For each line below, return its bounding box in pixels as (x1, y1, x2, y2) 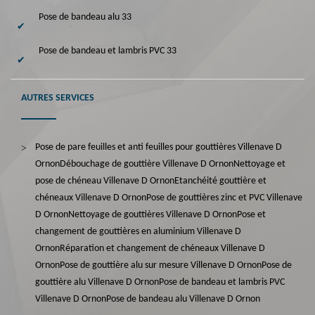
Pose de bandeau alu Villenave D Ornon (106, 293, 260, 304)
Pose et (237, 209, 266, 220)
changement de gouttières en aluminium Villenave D (35, 226, 241, 237)
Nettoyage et (233, 158, 285, 169)
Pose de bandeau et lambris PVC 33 (39, 45, 176, 56)
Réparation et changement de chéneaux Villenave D (60, 243, 265, 254)
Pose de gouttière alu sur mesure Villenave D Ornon (60, 259, 262, 271)
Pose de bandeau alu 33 (39, 11, 131, 22)
